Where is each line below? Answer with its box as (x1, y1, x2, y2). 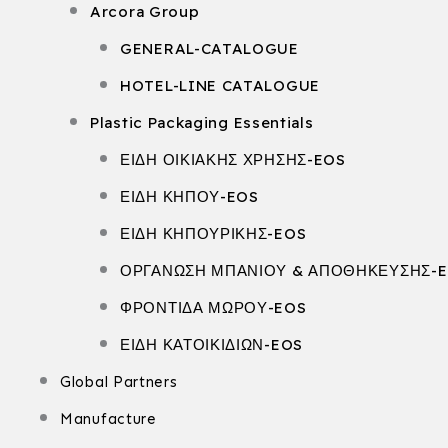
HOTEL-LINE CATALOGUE (120, 76, 320, 95)
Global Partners (60, 373, 178, 391)
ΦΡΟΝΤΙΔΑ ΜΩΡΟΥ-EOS (120, 298, 307, 317)
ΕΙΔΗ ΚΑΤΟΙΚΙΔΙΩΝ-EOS (120, 335, 303, 354)
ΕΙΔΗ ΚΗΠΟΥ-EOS (120, 187, 259, 206)
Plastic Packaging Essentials (90, 113, 314, 132)
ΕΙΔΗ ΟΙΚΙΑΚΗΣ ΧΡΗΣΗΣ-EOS (120, 150, 346, 169)
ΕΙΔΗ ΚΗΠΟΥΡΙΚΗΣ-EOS (120, 224, 307, 243)
